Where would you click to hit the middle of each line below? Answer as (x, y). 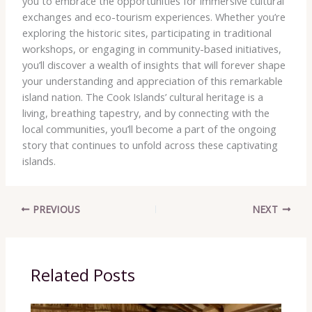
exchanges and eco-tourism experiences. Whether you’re (154, 16)
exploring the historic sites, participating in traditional (147, 32)
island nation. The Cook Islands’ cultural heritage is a (142, 96)
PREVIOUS (55, 209)
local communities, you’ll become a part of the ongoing (149, 128)
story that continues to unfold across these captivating (150, 145)
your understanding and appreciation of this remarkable (152, 80)
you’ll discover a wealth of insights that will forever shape (154, 64)
